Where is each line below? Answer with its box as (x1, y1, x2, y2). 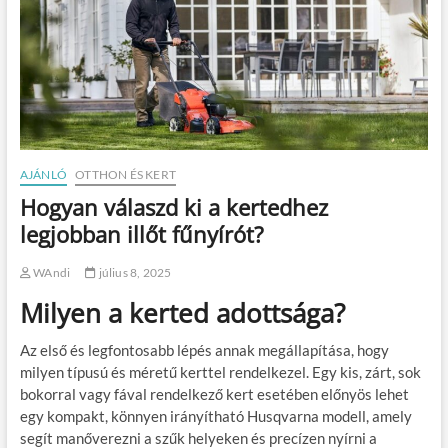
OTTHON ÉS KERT (75, 166, 176, 182)
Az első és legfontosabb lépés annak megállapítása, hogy (19, 340, 389, 359)
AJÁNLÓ (19, 166, 67, 182)
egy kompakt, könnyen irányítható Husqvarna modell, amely (19, 406, 412, 425)
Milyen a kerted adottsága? (19, 294, 345, 331)
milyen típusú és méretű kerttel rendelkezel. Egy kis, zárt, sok (19, 362, 421, 381)
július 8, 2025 (96, 264, 172, 280)
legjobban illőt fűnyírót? (19, 218, 264, 249)
